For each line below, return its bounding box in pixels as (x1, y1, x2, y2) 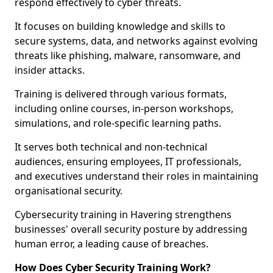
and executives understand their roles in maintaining (15, 169, 258, 183)
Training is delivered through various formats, (15, 87, 227, 101)
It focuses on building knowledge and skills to (15, 19, 225, 33)
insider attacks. (15, 63, 87, 77)
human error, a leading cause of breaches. (15, 237, 208, 250)
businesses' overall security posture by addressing (15, 222, 247, 236)
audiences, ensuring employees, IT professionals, (15, 155, 241, 168)
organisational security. (15, 184, 125, 197)
